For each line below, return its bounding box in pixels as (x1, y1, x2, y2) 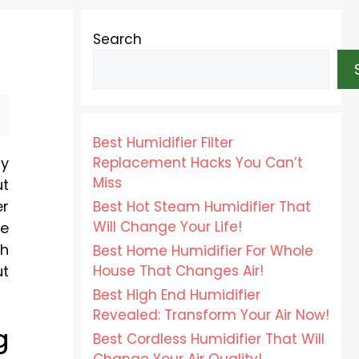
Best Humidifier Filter (93, 133, 233, 152)
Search (93, 30, 142, 49)
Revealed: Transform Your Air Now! (93, 305, 329, 325)
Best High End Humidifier (93, 285, 260, 305)
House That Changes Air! (93, 261, 264, 280)
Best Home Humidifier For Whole (93, 241, 313, 260)
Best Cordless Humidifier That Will (93, 329, 325, 349)
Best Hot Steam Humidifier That (93, 197, 311, 216)
